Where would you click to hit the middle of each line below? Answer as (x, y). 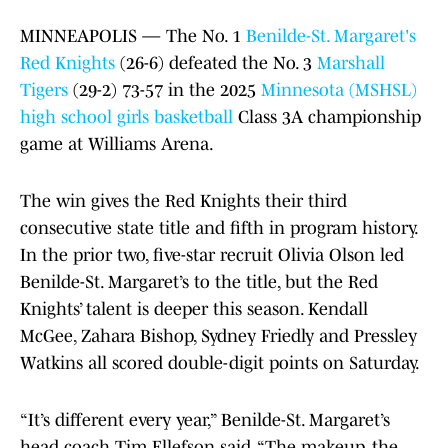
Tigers (44, 90)
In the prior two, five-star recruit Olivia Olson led (212, 255)
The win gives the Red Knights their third (183, 201)
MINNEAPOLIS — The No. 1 (133, 36)
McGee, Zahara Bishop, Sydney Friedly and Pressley (218, 336)
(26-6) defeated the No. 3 (216, 63)
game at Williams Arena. (117, 144)
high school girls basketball (126, 117)
